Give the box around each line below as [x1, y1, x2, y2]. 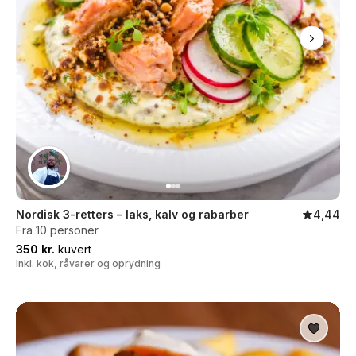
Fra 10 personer [16, 223, 99, 237]
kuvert [55, 242, 91, 256]
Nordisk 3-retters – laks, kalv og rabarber [16, 207, 249, 221]
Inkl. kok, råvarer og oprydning [16, 257, 161, 269]
